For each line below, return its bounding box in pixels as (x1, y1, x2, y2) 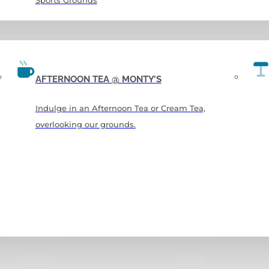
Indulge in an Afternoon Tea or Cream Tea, (35, 103, 205, 113)
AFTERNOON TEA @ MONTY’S (35, 73, 162, 85)
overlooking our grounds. (35, 119, 136, 129)
